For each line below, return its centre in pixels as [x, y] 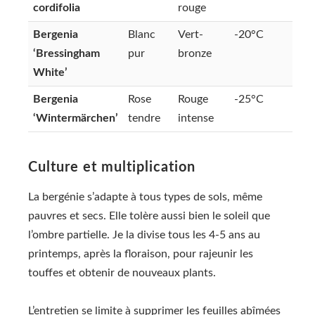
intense [196, 118]
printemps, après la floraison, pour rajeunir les [141, 253]
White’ [50, 72]
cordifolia [57, 7]
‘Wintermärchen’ [76, 118]
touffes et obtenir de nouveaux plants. [122, 272]
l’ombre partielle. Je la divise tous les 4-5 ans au [144, 234]
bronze [195, 53]
